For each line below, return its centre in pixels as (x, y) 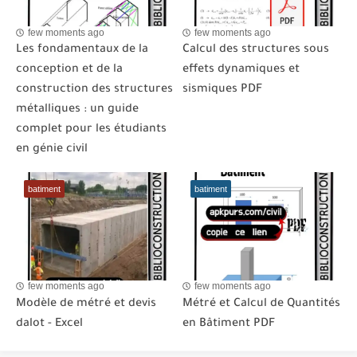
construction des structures (94, 90)
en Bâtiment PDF (229, 324)
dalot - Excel (49, 324)
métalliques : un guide (77, 110)
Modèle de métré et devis (86, 304)
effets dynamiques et (241, 71)
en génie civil (52, 150)
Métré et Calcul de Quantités (261, 304)
